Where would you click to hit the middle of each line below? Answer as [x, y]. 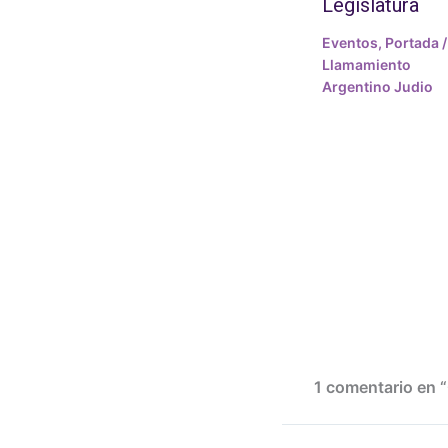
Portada [412, 43]
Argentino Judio [377, 87]
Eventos [350, 43]
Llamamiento [366, 65]
